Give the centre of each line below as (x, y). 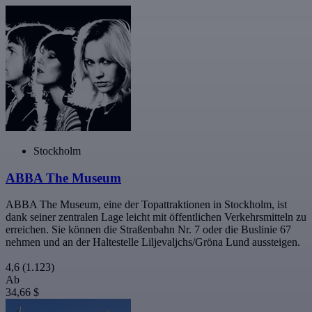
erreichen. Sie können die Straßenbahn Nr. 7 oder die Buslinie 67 (148, 230)
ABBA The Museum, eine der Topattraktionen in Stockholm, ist (146, 205)
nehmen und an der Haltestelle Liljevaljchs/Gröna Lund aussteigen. (153, 242)
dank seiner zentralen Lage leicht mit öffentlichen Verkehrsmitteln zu (156, 217)
